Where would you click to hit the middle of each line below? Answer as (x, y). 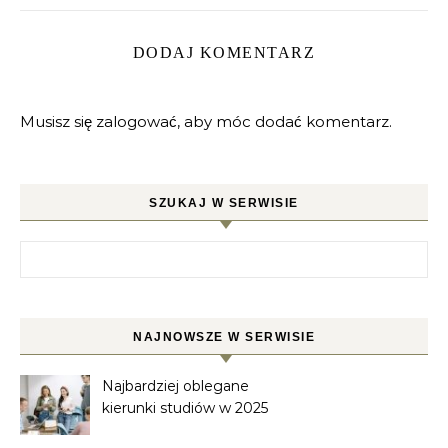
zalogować (136, 121)
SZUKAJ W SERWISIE (224, 202)
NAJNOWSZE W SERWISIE (224, 336)
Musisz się (58, 121)
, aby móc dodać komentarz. (284, 121)
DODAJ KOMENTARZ (224, 52)
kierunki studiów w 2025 (185, 407)
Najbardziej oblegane (175, 385)
